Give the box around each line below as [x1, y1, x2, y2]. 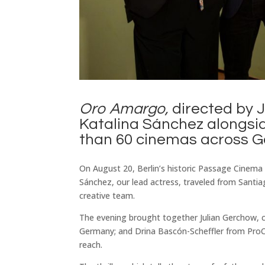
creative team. [79, 189, 135, 201]
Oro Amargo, [79, 101, 169, 117]
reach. [79, 238, 103, 250]
